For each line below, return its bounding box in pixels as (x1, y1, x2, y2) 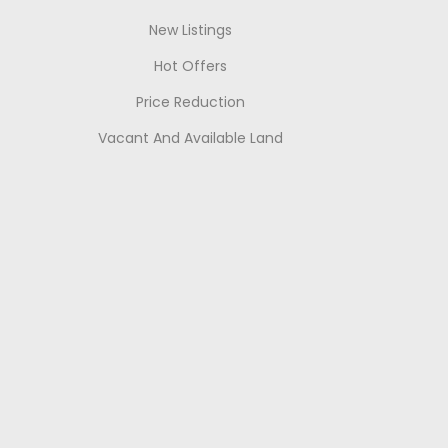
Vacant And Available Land (97, 128, 283, 149)
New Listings (148, 20, 232, 41)
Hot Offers (153, 56, 227, 77)
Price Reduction (135, 92, 245, 113)
